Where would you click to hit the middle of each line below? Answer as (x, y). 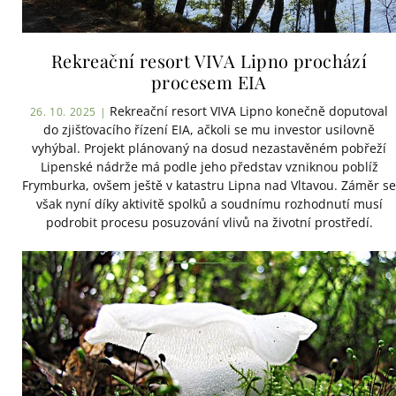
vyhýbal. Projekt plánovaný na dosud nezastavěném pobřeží (209, 148)
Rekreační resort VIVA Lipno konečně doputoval (247, 111)
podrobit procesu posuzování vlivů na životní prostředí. (209, 223)
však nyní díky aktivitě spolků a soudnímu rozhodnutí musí (209, 204)
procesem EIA (209, 82)
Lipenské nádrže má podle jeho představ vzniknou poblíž (209, 167)
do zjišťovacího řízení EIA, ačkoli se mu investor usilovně (209, 130)
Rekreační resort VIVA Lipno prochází (209, 61)
